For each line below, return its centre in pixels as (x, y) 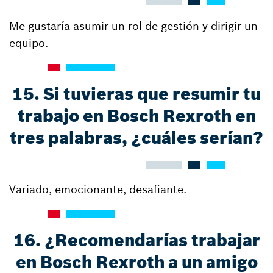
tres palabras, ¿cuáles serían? (136, 138)
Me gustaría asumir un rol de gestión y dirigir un (133, 26)
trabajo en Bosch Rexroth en (136, 116)
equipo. (29, 43)
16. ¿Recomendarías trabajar (136, 240)
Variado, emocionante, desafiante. (98, 189)
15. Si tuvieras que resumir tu (136, 94)
